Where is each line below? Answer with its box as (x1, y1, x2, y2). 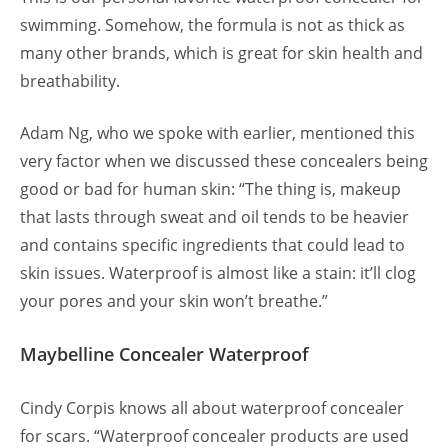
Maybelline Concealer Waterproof (20, 342, 309, 367)
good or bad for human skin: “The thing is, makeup (20, 178, 401, 201)
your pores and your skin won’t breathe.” (20, 290, 328, 313)
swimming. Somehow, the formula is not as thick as (20, 14, 405, 37)
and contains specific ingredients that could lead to (20, 234, 405, 257)
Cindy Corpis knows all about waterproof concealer (20, 397, 404, 420)
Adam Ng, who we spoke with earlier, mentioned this (20, 122, 415, 145)
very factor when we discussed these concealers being (20, 150, 428, 173)
